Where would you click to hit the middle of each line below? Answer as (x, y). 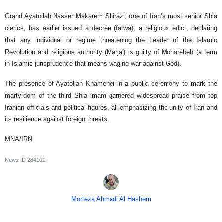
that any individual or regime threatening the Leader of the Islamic (111, 40)
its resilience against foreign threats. (57, 119)
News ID (16, 160)
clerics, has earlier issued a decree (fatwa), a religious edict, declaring (111, 28)
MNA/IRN (19, 139)
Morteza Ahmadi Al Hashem (111, 199)
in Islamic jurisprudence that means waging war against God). (93, 64)
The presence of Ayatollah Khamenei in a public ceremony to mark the (111, 84)
